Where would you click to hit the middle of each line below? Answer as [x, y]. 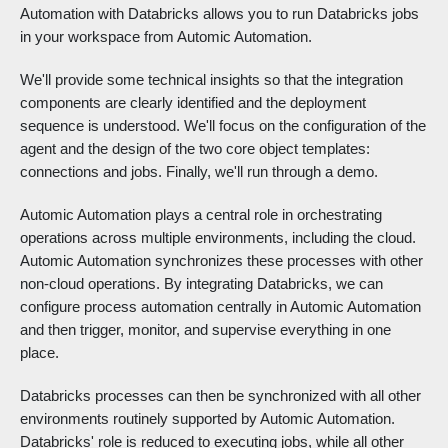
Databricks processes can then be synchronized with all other [220, 396]
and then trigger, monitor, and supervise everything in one [205, 330]
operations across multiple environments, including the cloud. [218, 238]
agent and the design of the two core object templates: [195, 149]
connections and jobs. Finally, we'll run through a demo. [199, 172]
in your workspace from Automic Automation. [166, 37]
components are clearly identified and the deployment [193, 103]
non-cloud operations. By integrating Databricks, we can [201, 284]
